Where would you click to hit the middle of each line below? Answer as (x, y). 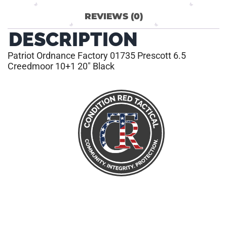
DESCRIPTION (73, 39)
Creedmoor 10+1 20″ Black (61, 66)
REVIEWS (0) (113, 16)
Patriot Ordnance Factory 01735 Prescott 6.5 (97, 55)
